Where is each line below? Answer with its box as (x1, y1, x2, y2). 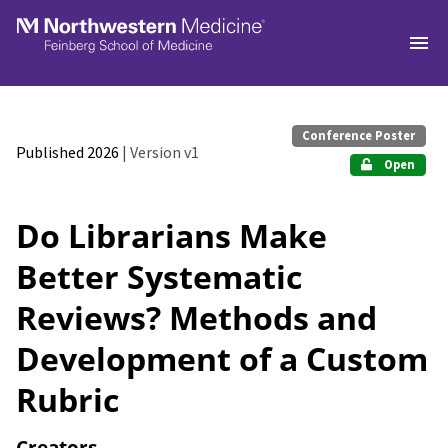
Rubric (16, 378, 119, 422)
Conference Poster (302, 127, 416, 143)
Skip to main (29, 15, 119, 36)
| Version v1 (122, 142, 199, 162)
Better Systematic (16, 255, 302, 299)
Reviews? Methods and (16, 296, 377, 340)
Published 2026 (16, 142, 122, 162)
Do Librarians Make (16, 214, 327, 258)
